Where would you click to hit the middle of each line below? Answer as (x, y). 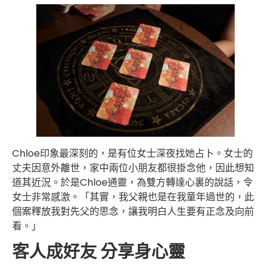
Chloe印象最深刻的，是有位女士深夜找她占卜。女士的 (132, 153)
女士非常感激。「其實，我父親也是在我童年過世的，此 (133, 197)
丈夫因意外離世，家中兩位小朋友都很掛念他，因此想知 (133, 168)
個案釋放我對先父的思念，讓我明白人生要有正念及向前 (133, 211)
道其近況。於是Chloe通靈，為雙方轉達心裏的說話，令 (132, 182)
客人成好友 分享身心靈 (99, 252)
